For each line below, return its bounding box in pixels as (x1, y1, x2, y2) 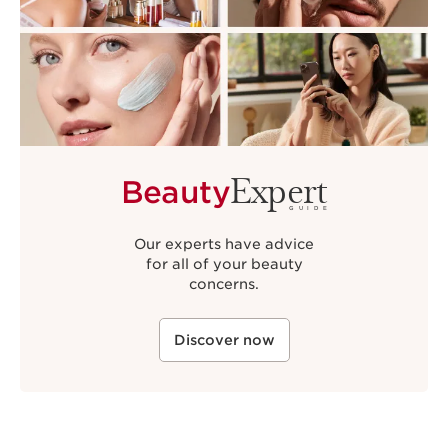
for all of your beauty (145, 255, 303, 272)
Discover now (173, 331, 275, 348)
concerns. (189, 275, 259, 292)
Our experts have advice (134, 235, 314, 252)
